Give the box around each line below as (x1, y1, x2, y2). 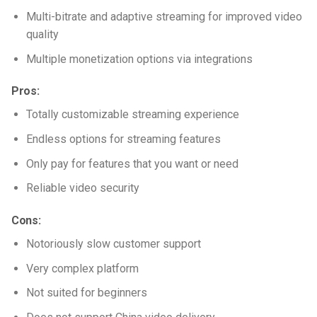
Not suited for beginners (25, 286, 147, 300)
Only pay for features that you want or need (25, 156, 238, 171)
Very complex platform (25, 261, 139, 275)
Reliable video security (25, 181, 139, 195)
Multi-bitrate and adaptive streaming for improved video (25, 10, 302, 23)
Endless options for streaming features (25, 132, 221, 146)
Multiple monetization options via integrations (25, 52, 253, 66)
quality (25, 28, 59, 41)
